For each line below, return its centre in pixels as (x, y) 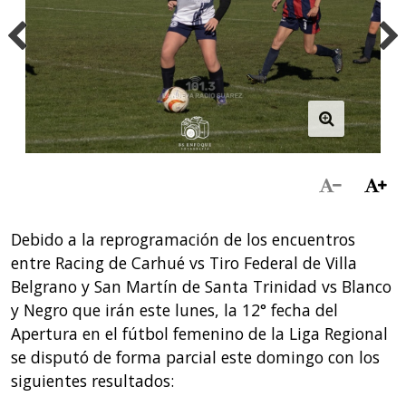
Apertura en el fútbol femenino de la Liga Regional (199, 334)
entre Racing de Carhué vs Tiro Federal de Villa (184, 263)
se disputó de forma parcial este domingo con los (195, 358)
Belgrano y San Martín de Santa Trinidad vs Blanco (201, 287)
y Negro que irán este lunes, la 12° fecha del (174, 310)
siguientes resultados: (92, 381)
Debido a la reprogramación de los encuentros (183, 240)
